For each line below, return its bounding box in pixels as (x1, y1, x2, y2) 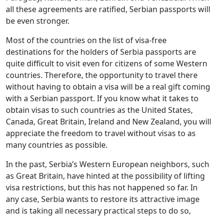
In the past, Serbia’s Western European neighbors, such (6, 159, 209, 170)
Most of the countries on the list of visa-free (6, 35, 167, 46)
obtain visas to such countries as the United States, (6, 105, 193, 116)
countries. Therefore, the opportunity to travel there (6, 70, 198, 81)
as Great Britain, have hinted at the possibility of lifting (6, 170, 205, 182)
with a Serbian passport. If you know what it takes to (6, 93, 199, 104)
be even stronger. (6, 15, 69, 27)
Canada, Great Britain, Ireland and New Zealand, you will (6, 116, 211, 127)
